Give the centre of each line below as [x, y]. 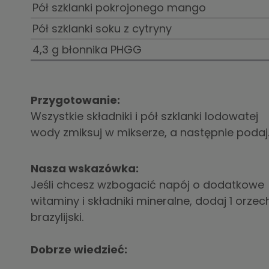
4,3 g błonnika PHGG [87, 50]
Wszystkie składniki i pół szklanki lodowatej [144, 116]
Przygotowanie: [75, 100]
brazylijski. [57, 217]
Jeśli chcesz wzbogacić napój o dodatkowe [147, 184]
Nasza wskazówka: [84, 168]
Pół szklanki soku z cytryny [102, 29]
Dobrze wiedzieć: [79, 249]
